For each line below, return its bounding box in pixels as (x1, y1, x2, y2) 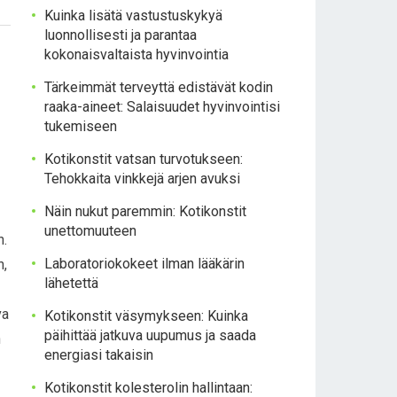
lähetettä (44, 275, 98, 292)
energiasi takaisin (44, 346, 153, 363)
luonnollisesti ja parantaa (44, 27, 197, 43)
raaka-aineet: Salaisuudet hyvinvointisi (44, 98, 280, 115)
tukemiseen (44, 118, 117, 135)
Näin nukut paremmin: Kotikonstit (44, 203, 246, 220)
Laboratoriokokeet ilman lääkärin (44, 255, 245, 272)
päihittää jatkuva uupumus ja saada (44, 327, 256, 344)
